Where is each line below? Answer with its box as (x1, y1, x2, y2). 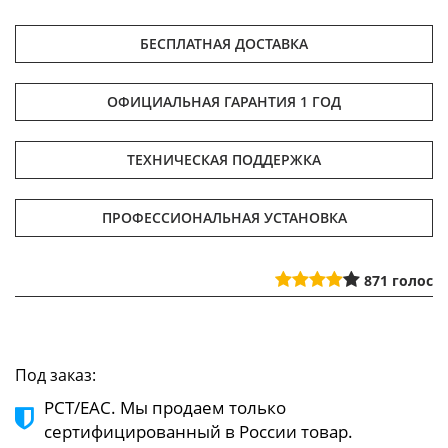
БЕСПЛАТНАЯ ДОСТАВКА (140, 33, 308, 53)
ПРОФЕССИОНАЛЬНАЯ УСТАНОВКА (101, 207, 347, 227)
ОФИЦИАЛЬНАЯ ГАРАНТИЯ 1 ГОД (107, 91, 341, 111)
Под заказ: (15, 363, 96, 386)
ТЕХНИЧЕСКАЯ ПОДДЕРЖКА (127, 149, 321, 169)
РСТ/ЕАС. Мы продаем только (44, 395, 286, 419)
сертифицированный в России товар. (44, 419, 353, 443)
